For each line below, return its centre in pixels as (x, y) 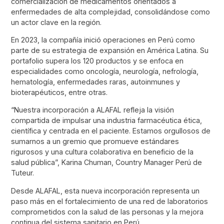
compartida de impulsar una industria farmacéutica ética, (107, 120)
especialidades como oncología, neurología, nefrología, (105, 71)
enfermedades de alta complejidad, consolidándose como (111, 11)
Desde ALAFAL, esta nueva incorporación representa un (105, 190)
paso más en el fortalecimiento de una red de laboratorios (110, 201)
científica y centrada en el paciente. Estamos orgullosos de (111, 131)
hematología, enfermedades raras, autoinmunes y (96, 81)
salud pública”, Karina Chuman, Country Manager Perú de (107, 162)
